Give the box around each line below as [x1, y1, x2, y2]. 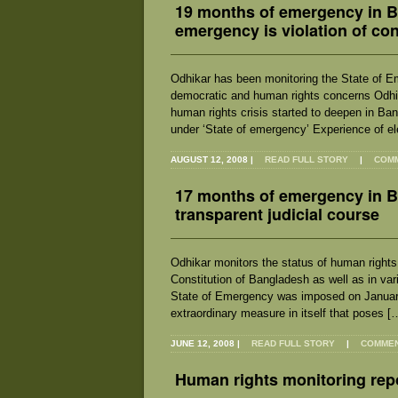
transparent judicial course [175, 203, 379, 227]
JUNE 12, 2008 [171, 338, 235, 349]
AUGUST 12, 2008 [171, 155, 248, 165]
